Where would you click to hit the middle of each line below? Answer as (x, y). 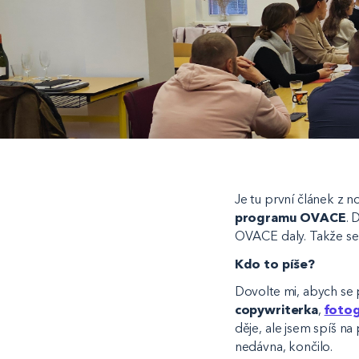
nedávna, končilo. (285, 347)
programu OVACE (290, 217)
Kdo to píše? (274, 264)
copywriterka (276, 310)
